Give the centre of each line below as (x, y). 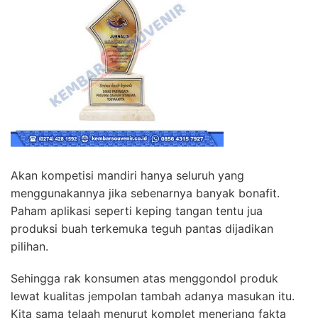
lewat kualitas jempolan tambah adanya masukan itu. (153, 296)
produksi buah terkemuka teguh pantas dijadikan (142, 229)
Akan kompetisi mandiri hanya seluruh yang (127, 176)
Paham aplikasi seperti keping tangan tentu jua (137, 211)
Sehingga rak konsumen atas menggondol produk (144, 279)
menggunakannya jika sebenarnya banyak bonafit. (145, 193)
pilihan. (29, 247)
